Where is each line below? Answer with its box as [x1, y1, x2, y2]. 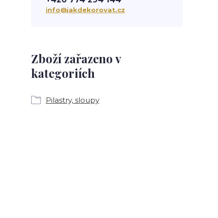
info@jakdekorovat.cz [46, 6, 125, 14]
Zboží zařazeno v [31, 51, 121, 66]
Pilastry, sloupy [46, 95, 99, 105]
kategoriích [31, 65, 95, 81]
